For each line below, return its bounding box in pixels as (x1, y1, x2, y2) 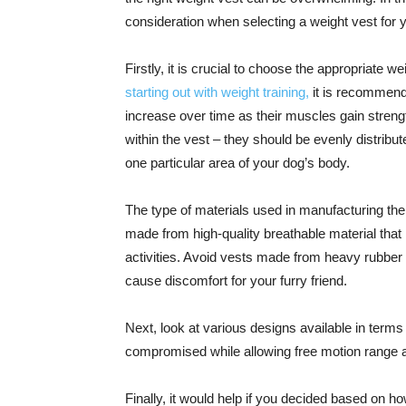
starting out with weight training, (125, 84, 309, 100)
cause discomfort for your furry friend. (125, 273, 347, 288)
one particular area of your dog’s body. (125, 155, 350, 170)
